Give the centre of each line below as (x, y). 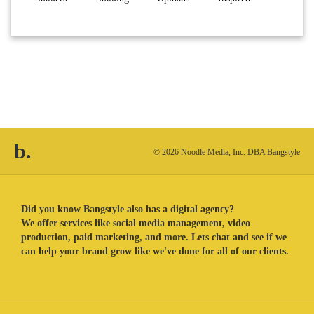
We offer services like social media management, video (136, 224)
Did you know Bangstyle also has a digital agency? (128, 210)
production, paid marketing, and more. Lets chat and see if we (154, 238)
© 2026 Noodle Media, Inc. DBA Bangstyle (227, 152)
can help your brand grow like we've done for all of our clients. (155, 252)
